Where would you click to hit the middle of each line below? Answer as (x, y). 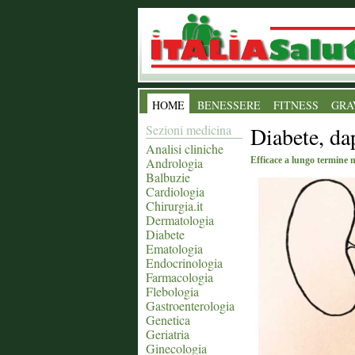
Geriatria (168, 334)
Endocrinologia (184, 263)
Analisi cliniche (185, 149)
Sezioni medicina (189, 130)
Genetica (168, 320)
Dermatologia (180, 220)
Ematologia (174, 248)
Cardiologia (175, 191)
